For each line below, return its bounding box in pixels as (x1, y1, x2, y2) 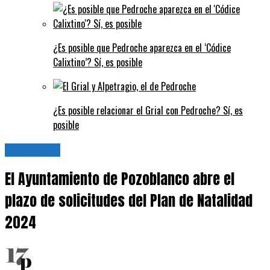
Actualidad (5, 143, 60, 157)
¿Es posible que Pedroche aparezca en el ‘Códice (53, 40, 231, 55)
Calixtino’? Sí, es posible (53, 54, 142, 69)
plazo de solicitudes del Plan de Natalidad (5, 190, 253, 212)
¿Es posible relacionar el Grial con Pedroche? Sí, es (53, 102, 243, 118)
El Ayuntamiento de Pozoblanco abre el (5, 168, 234, 190)
